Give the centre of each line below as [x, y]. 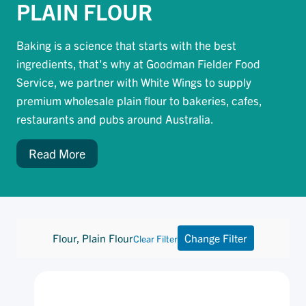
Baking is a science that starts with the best [126, 44]
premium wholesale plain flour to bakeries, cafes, [139, 100]
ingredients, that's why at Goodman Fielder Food [138, 63]
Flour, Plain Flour [93, 238]
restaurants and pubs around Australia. [115, 118]
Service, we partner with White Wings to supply [134, 81]
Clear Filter [155, 238]
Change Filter [215, 238]
